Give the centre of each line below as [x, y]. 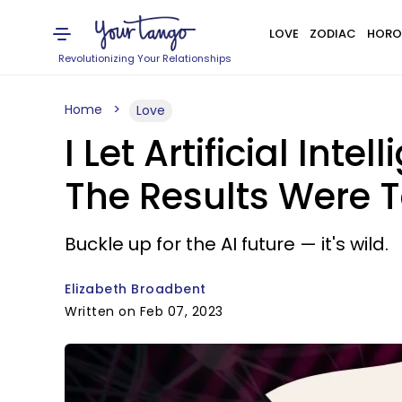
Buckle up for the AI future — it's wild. [227, 244]
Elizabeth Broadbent [135, 289]
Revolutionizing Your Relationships [145, 58]
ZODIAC [332, 34]
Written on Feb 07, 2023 [144, 311]
